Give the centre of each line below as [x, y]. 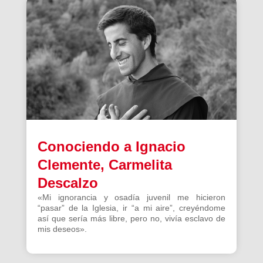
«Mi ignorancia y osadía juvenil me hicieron [131, 197]
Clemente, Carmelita [104, 164]
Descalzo [68, 183]
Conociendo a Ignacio [111, 146]
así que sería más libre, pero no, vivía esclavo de [131, 218]
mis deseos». [62, 229]
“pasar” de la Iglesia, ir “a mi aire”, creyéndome [131, 208]
